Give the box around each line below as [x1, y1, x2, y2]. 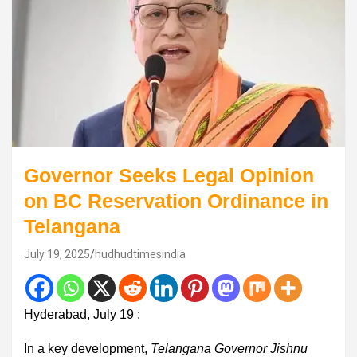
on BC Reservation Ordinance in [24, 189, 328, 212]
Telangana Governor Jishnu [151, 341, 308, 355]
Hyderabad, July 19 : [24, 307, 140, 321]
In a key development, [24, 341, 151, 355]
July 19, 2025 [24, 247, 90, 261]
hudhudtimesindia [95, 247, 186, 261]
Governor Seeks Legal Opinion [24, 163, 314, 186]
